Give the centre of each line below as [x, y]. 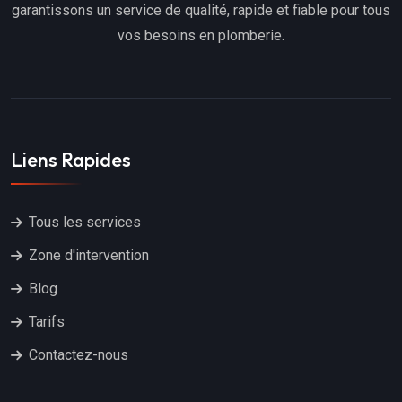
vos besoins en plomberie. [201, 35]
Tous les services [85, 223]
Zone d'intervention [89, 256]
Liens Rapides [71, 160]
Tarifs [47, 322]
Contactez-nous [79, 355]
